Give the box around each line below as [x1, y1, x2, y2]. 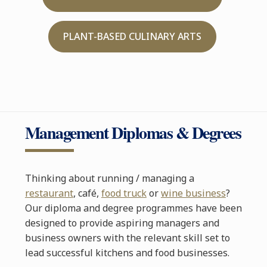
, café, [73, 187, 101, 200]
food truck [101, 187, 147, 200]
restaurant [24, 187, 73, 200]
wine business [160, 187, 226, 200]
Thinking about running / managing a [24, 172, 194, 185]
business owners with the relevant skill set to [24, 231, 230, 245]
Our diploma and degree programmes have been [24, 201, 242, 215]
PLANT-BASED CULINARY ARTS [63, 30, 201, 44]
